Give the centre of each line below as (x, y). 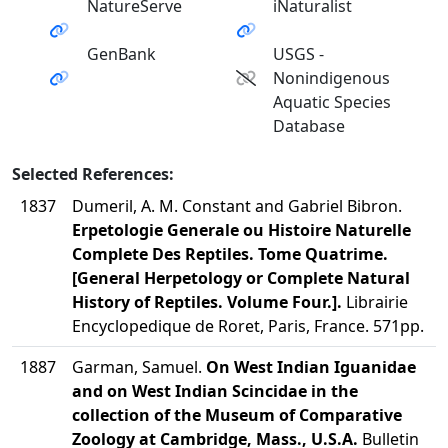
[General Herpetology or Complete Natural (241, 278)
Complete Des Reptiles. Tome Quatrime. (230, 254)
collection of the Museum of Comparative (237, 415)
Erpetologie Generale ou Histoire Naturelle (241, 230)
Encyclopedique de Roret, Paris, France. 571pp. (248, 326)
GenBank (121, 54)
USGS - (299, 54)
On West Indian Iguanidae (311, 367)
